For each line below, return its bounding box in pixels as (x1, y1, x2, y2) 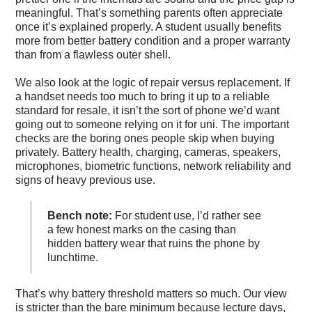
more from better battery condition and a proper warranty (15, 35, 291, 47)
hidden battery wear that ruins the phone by (47, 237, 260, 250)
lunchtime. (47, 251, 98, 264)
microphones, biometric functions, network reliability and (15, 159, 292, 172)
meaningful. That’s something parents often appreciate (15, 7, 283, 19)
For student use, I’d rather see (111, 210, 261, 222)
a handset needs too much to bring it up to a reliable (15, 90, 270, 102)
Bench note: (47, 210, 112, 222)
